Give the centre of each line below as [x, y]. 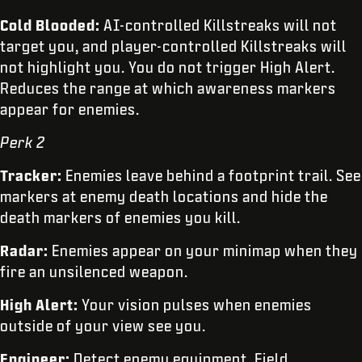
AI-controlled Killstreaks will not [220, 25]
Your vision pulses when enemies [197, 305]
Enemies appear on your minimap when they [205, 251]
